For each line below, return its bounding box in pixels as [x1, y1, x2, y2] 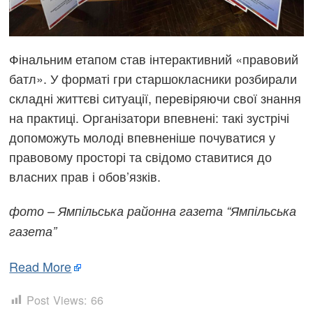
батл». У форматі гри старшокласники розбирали [9, 68, 298, 87]
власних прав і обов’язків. [9, 166, 161, 185]
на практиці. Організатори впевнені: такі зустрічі [9, 108, 290, 126]
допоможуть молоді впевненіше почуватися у [9, 127, 276, 146]
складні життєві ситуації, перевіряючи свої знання [9, 88, 302, 107]
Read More [9, 256, 72, 275]
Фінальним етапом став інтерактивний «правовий [9, 49, 299, 68]
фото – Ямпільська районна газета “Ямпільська [9, 202, 297, 220]
